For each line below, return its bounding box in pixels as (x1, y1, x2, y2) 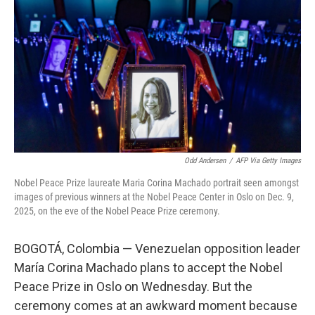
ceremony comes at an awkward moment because (14, 298, 297, 314)
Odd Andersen (184, 156, 226, 166)
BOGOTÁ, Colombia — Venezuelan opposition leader (14, 241, 300, 257)
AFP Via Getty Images (236, 156, 301, 166)
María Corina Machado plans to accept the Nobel (14, 260, 283, 276)
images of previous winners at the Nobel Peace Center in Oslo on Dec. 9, (14, 191, 294, 203)
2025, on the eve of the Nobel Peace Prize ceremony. (14, 205, 220, 217)
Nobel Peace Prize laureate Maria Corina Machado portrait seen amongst (14, 177, 299, 189)
